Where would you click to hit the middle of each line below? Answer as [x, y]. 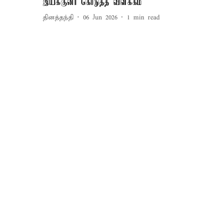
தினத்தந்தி [58, 17]
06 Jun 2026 [100, 17]
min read [147, 17]
